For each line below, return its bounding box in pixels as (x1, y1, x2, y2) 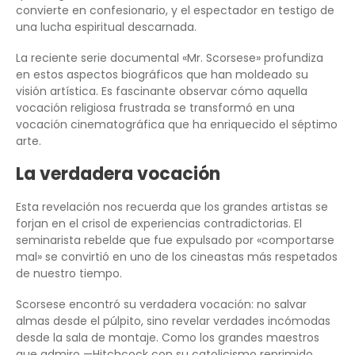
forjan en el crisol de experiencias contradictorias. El (16, 215, 302, 231)
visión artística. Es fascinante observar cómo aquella (16, 82, 307, 99)
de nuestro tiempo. (16, 265, 122, 281)
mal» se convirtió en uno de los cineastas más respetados (16, 248, 338, 265)
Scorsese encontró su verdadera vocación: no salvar (16, 296, 307, 312)
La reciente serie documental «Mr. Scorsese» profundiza (16, 49, 323, 66)
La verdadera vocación (16, 161, 220, 186)
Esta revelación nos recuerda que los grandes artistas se (16, 198, 328, 215)
